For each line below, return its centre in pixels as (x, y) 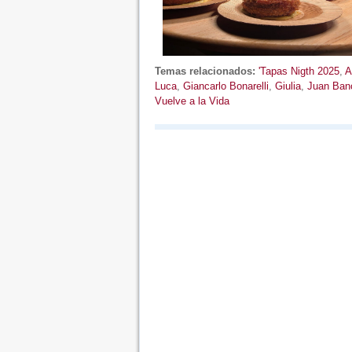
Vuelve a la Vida (192, 101)
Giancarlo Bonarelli (225, 86)
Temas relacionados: (205, 71)
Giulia (288, 86)
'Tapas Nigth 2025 (299, 71)
